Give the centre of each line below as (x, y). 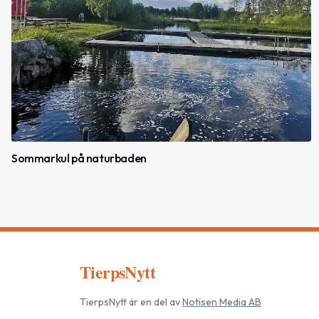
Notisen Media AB (222, 302)
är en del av (153, 302)
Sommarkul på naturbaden (79, 158)
